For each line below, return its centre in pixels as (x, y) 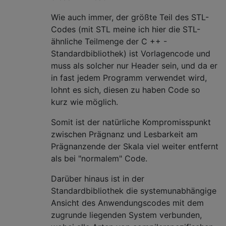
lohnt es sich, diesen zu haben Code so (126, 90)
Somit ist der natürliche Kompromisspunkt (131, 122)
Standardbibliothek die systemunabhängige (134, 190)
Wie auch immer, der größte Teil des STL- (130, 17)
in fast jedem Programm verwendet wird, (129, 77)
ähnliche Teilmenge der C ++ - (109, 41)
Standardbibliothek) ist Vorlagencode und (131, 53)
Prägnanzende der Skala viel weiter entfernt (135, 146)
